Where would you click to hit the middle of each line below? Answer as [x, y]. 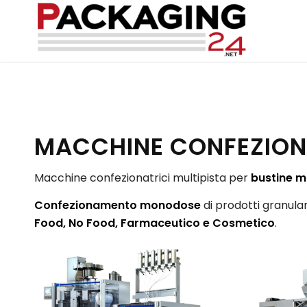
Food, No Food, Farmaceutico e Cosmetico [155, 223]
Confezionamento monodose [118, 205]
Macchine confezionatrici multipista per [141, 178]
